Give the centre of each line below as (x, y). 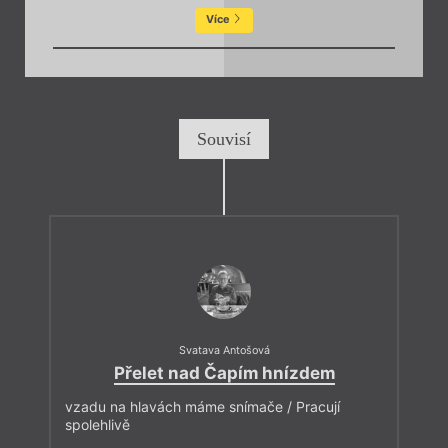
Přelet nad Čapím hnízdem (224, 372)
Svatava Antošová (224, 351)
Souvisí (224, 138)
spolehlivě (97, 424)
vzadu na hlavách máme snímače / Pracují (202, 406)
